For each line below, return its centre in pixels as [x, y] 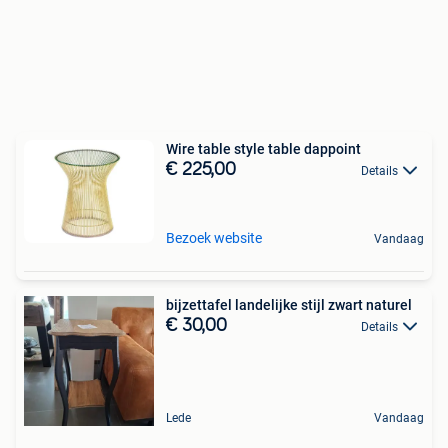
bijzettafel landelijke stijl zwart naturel [289, 304]
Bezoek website [214, 237]
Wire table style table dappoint [314, 149]
